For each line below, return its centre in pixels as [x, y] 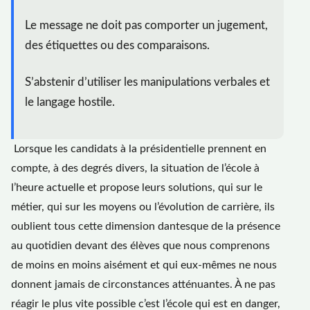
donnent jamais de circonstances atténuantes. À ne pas [143, 285]
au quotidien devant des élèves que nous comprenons [140, 246]
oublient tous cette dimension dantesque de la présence [146, 227]
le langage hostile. [70, 102]
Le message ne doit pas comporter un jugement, [146, 26]
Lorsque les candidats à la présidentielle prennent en [139, 149]
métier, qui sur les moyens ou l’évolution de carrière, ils [143, 207]
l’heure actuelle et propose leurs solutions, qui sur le [137, 188]
